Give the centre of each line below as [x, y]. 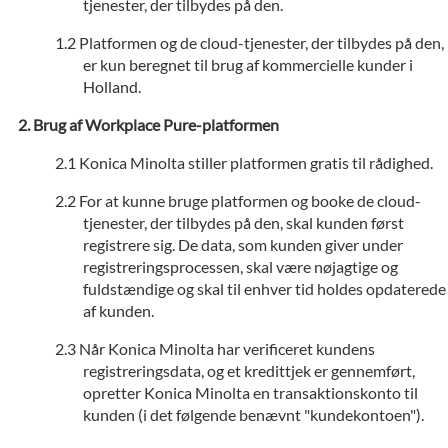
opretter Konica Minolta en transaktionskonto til [250, 392]
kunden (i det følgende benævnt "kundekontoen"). [253, 414]
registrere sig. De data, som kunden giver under [243, 244]
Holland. [112, 86]
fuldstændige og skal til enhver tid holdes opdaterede [264, 288]
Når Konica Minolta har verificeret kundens [227, 348]
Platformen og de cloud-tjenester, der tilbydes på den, [261, 42]
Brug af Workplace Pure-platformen [156, 124]
